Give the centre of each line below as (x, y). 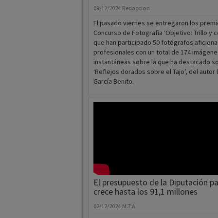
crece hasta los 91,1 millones (145, 192)
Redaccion (136, 8)
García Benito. (113, 82)
